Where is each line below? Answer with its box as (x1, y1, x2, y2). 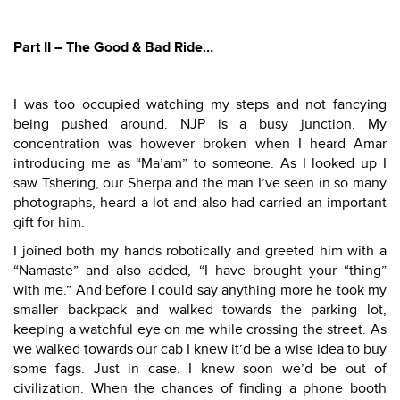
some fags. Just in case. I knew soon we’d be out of (13, 360, 387, 378)
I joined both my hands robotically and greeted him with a (13, 242, 387, 260)
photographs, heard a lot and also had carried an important (13, 194, 387, 212)
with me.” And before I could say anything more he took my (13, 281, 387, 299)
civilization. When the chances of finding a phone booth (13, 379, 387, 397)
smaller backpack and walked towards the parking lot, (13, 301, 387, 319)
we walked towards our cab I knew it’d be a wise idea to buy (13, 340, 387, 358)
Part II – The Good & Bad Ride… (13, 38, 213, 56)
